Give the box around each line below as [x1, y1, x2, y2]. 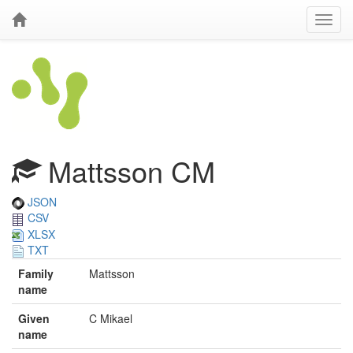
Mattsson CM [40, 150, 215, 191]
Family [18, 266, 54, 282]
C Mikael [89, 310, 132, 327]
